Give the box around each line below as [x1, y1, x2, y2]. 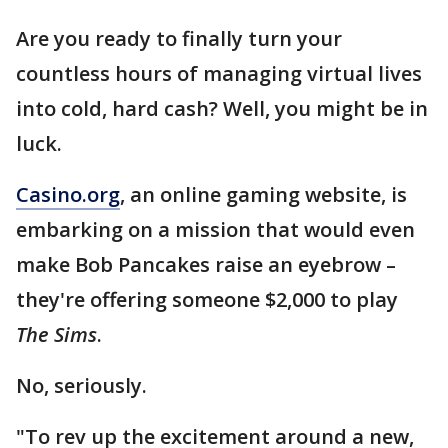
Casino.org [16, 181, 120, 208]
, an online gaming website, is [120, 181, 407, 208]
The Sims [16, 321, 97, 348]
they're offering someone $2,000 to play [16, 286, 398, 313]
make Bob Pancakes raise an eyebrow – [16, 251, 396, 278]
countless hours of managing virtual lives [16, 60, 422, 87]
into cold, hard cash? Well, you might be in [16, 95, 428, 122]
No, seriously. [16, 372, 152, 399]
